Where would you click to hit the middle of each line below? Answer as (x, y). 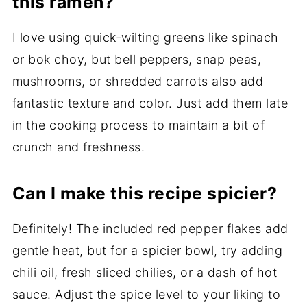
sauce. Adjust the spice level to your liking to (146, 295)
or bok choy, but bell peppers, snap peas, (137, 60)
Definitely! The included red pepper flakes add (150, 229)
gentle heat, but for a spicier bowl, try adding (147, 251)
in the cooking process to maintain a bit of (138, 125)
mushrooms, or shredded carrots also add (138, 82)
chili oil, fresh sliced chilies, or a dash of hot (145, 273)
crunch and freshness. (78, 147)
